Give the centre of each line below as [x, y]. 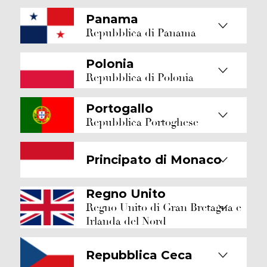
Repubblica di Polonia [140, 77]
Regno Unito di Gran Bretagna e [164, 208]
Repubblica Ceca [139, 255]
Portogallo [119, 108]
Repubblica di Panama [141, 33]
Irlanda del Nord [126, 221]
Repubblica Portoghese [142, 122]
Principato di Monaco [154, 160]
